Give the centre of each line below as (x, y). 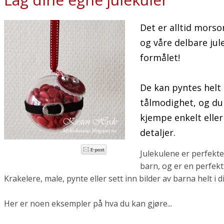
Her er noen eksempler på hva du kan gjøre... (88, 203)
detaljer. (157, 132)
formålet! (160, 57)
